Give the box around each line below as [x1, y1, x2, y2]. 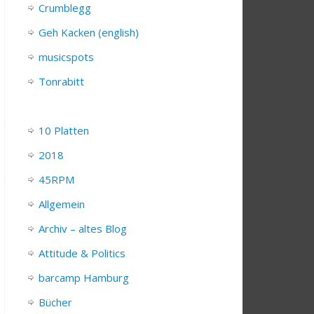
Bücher [39, 295, 72, 310]
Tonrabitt [39, 74, 84, 89]
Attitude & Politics [39, 246, 125, 261]
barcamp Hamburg [39, 271, 129, 285]
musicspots [39, 50, 94, 64]
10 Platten [39, 123, 89, 138]
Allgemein [39, 197, 85, 212]
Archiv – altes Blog [39, 221, 127, 236]
